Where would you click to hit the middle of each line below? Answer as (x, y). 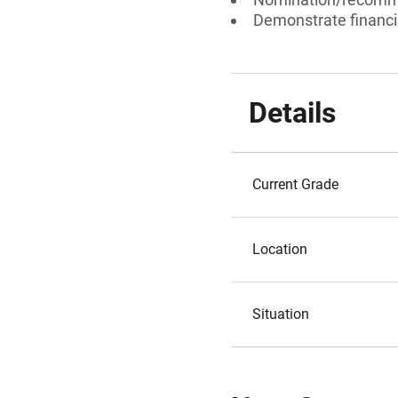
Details (292, 113)
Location (280, 249)
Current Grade (295, 184)
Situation (281, 314)
